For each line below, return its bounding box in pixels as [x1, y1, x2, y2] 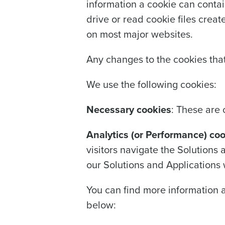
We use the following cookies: [86, 77, 216, 91]
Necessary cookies [86, 102, 171, 117]
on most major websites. [86, 27, 193, 41]
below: [86, 197, 116, 212]
